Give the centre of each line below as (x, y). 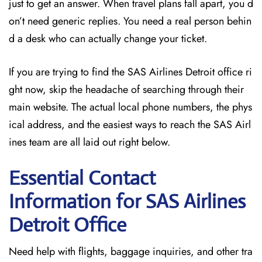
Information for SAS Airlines (127, 201)
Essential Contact (82, 178)
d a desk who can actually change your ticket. (108, 39)
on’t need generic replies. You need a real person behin (130, 21)
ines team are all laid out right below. (89, 142)
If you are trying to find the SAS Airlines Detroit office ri (130, 72)
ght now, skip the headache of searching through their (126, 89)
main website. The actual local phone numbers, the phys (130, 107)
